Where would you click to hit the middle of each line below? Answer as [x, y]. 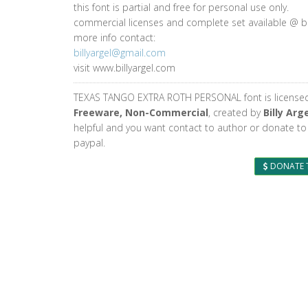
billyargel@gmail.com [120, 53]
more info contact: [114, 37]
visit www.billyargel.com [124, 68]
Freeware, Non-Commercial [141, 112]
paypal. [89, 143]
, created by [236, 112]
